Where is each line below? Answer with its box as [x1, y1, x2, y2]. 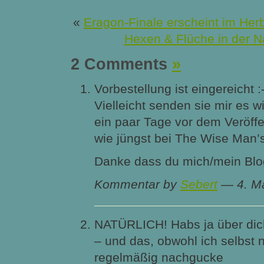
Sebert [180, 177, 217, 192]
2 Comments [71, 54, 172, 73]
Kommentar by [94, 177, 180, 192]
